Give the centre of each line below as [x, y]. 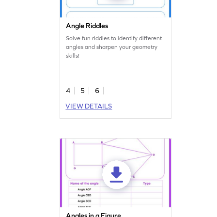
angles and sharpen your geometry [112, 47]
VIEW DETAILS [89, 106]
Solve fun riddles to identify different [114, 38]
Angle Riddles [87, 25]
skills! [73, 55]
